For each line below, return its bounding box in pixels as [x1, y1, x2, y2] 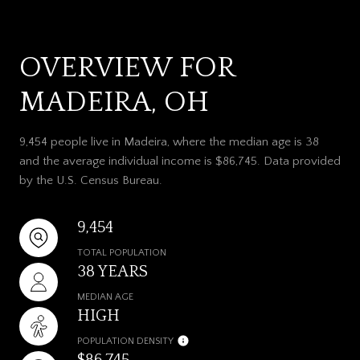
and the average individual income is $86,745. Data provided [19, 153, 341, 168]
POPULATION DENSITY [77, 335, 174, 346]
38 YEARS [77, 262, 148, 280]
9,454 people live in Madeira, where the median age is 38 [19, 134, 319, 149]
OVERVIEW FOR [19, 51, 235, 84]
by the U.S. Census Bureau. [19, 173, 162, 187]
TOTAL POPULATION [77, 247, 166, 258]
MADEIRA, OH [19, 85, 209, 118]
